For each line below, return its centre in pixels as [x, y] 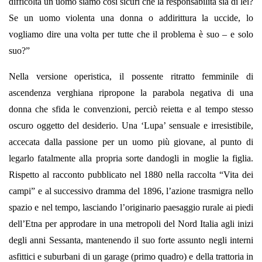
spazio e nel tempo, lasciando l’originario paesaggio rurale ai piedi [131, 208]
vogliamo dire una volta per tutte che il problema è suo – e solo [131, 35]
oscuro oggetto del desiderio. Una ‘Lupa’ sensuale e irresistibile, [131, 126]
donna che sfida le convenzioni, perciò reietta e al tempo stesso [131, 109]
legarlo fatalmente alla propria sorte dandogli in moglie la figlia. [131, 158]
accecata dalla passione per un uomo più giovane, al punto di [131, 142]
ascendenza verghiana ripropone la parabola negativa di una [131, 93]
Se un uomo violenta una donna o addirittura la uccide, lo [131, 18]
